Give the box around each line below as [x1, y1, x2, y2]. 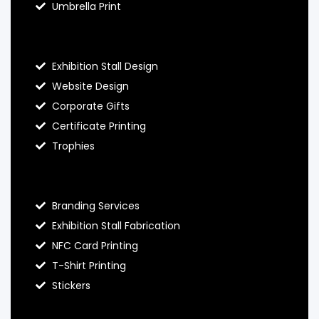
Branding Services [51, 199, 140, 214]
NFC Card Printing [51, 239, 138, 253]
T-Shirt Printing [51, 258, 126, 273]
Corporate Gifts [51, 99, 130, 114]
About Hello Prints [36, 26, 152, 47]
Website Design [51, 79, 129, 94]
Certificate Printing [51, 119, 146, 134]
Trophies [51, 139, 95, 154]
